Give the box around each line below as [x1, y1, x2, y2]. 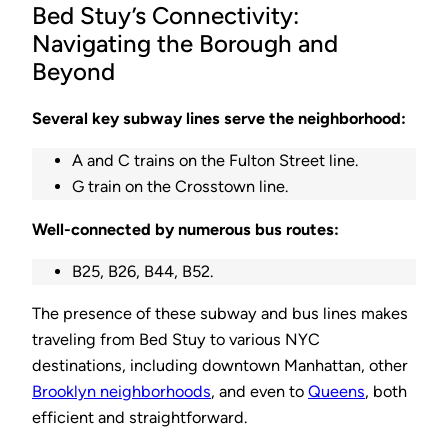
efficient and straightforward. [32, 408, 247, 428]
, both [365, 382, 407, 402]
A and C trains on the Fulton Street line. [72, 151, 358, 171]
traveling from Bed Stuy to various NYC [32, 330, 320, 350]
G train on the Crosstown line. [72, 177, 288, 197]
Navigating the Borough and [32, 29, 338, 59]
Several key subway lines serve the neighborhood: [32, 109, 406, 129]
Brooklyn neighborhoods [32, 382, 211, 402]
